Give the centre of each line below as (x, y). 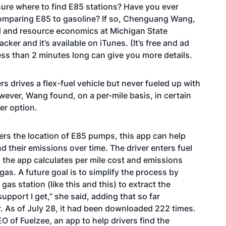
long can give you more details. (132, 55)
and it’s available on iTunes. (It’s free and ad (105, 43)
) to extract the (142, 184)
